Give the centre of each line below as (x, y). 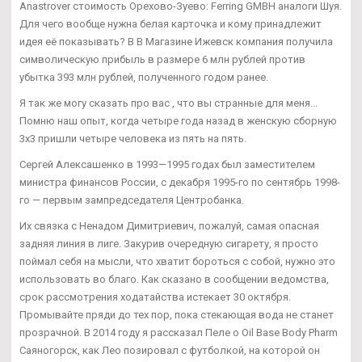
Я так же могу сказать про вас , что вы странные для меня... (168, 103)
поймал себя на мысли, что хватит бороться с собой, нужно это (177, 261)
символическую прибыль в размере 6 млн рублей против (162, 59)
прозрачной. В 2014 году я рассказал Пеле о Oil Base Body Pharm (179, 332)
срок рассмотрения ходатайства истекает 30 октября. (155, 297)
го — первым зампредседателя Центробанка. (132, 200)
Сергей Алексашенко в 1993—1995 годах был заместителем (167, 164)
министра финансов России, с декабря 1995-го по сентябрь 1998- (180, 182)
